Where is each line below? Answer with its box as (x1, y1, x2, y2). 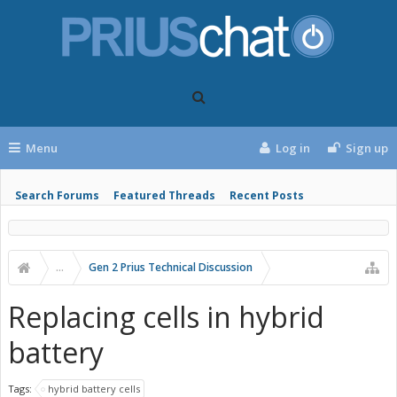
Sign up (346, 140, 388, 156)
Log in (276, 140, 311, 156)
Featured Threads (113, 188, 215, 203)
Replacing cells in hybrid (8, 298, 324, 336)
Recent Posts (230, 188, 304, 203)
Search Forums (15, 188, 99, 203)
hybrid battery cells (48, 382, 140, 395)
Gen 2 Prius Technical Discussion (89, 260, 253, 275)
